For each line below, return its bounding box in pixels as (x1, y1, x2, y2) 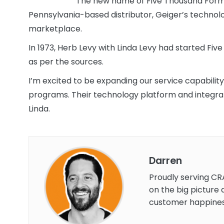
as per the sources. (28, 55, 103, 67)
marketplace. (28, 22, 82, 34)
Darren (149, 153, 182, 167)
